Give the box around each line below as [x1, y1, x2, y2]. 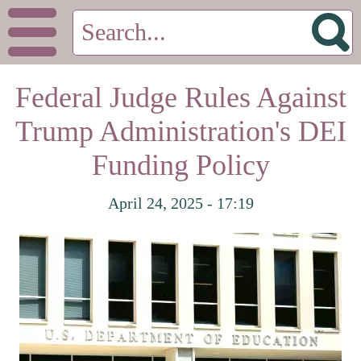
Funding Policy [91, 149, 270, 181]
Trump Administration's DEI [15, 115, 346, 147]
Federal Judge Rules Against [15, 81, 346, 114]
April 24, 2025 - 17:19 [107, 194, 254, 212]
